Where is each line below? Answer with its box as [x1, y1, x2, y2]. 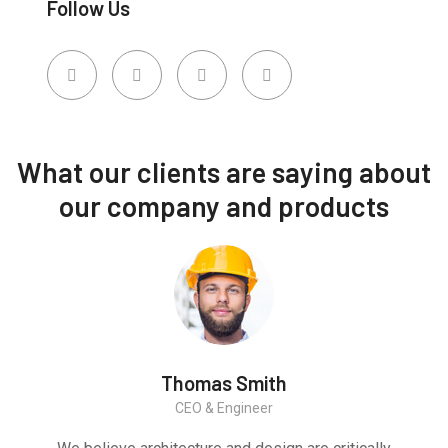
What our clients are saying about [17, 154, 431, 189]
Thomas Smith [161, 370, 287, 395]
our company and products [59, 188, 389, 223]
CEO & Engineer [175, 399, 273, 416]
